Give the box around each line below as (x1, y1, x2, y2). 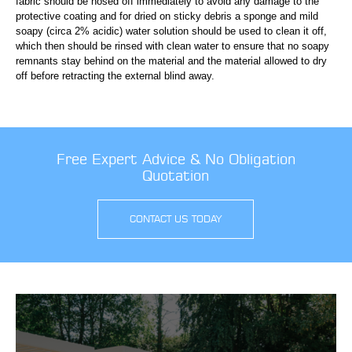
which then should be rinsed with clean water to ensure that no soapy (16, 39, 329, 52)
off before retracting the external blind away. (16, 69, 214, 82)
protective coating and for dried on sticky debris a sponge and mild (16, 9, 318, 22)
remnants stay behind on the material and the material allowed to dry (16, 54, 327, 67)
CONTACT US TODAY (130, 212, 222, 225)
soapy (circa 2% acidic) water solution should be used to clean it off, (16, 24, 327, 37)
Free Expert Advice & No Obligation (56, 149, 295, 168)
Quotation (142, 166, 210, 185)
